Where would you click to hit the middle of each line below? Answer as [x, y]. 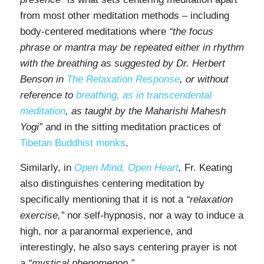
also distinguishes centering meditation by [112, 183]
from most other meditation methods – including [124, 16]
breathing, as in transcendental [143, 95]
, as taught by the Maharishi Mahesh [145, 111]
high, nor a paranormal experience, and [106, 231]
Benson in [43, 80]
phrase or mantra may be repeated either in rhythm [132, 48]
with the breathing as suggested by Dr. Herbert [122, 64]
